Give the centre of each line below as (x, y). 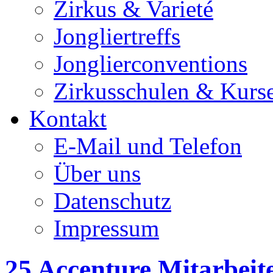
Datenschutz (112, 201)
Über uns (97, 173)
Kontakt (68, 119)
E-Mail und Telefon (148, 146)
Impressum (106, 228)
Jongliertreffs (117, 36)
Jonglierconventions (151, 64)
